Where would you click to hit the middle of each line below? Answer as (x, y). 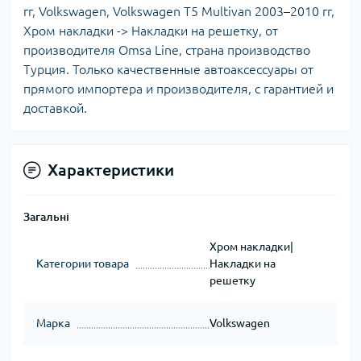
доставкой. (55, 108)
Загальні (46, 217)
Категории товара (83, 264)
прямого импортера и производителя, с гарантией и (178, 89)
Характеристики (111, 170)
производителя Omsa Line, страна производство (167, 50)
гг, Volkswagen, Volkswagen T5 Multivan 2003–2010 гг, (179, 12)
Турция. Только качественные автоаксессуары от (168, 70)
